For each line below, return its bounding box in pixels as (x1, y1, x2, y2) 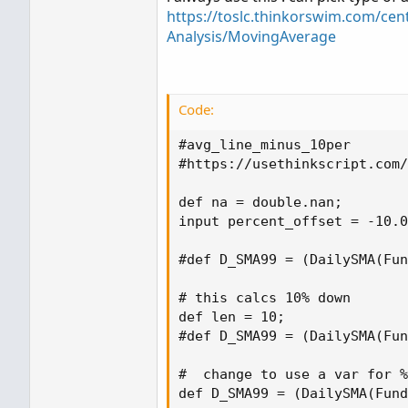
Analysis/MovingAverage (167, 26, 336, 46)
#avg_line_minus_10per (178, 137, 351, 153)
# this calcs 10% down (178, 290, 351, 306)
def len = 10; (178, 309, 285, 325)
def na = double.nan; (178, 194, 342, 210)
